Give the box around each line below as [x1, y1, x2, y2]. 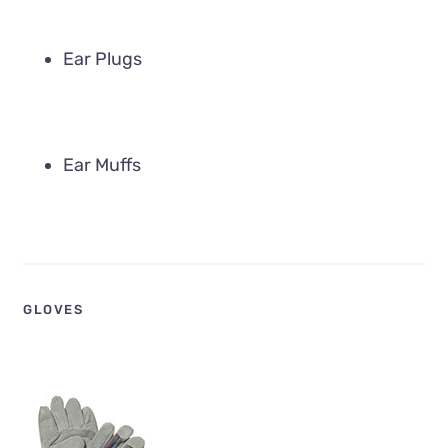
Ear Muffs [63, 154, 142, 177]
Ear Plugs [63, 48, 143, 71]
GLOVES [23, 301, 84, 317]
